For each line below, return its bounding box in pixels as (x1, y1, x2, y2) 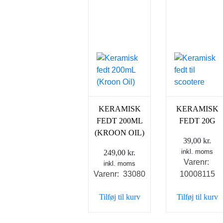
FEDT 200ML (96, 116, 143, 125)
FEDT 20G (179, 116, 216, 125)
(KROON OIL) (95, 128, 145, 137)
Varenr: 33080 (94, 169, 146, 178)
